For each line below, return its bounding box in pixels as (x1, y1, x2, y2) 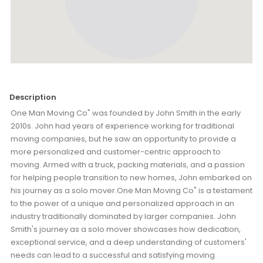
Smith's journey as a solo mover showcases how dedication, (11, 224, 241, 235)
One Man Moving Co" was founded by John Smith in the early (11, 107, 241, 119)
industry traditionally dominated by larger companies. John (11, 211, 236, 222)
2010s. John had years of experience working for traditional (11, 120, 234, 131)
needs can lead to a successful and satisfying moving (11, 249, 215, 261)
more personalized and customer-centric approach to (11, 146, 221, 157)
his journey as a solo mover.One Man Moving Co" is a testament (11, 185, 252, 196)
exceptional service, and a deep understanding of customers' (11, 237, 247, 248)
